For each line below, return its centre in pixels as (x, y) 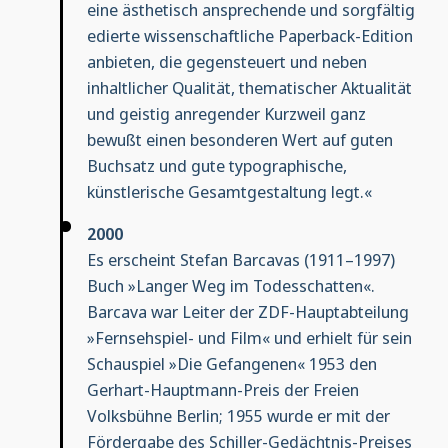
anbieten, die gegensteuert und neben (226, 61)
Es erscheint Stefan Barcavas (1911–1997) (240, 259)
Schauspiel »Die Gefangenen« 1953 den (231, 363)
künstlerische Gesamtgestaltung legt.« (229, 191)
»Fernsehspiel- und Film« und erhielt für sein (249, 337)
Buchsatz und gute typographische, (216, 165)
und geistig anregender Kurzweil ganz (226, 113)
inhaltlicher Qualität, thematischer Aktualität (249, 87)
